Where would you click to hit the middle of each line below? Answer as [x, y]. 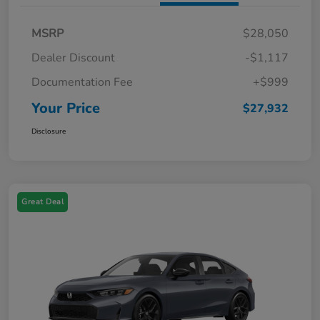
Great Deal [42, 202]
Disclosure [49, 132]
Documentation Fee [82, 82]
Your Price [66, 109]
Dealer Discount [73, 58]
